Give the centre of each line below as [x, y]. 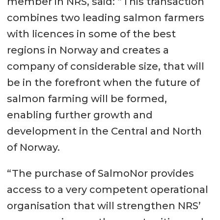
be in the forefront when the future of [103, 83]
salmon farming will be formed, [87, 99]
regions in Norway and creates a [88, 50]
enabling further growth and [80, 115]
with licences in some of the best [91, 34]
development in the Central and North [104, 131]
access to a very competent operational [107, 190]
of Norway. [33, 148]
